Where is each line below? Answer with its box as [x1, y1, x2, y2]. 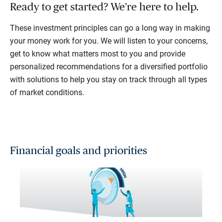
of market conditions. [10, 88, 84, 98]
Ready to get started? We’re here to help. [10, 1, 199, 13]
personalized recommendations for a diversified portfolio [10, 62, 208, 72]
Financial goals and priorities [10, 145, 147, 156]
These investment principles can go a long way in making [10, 23, 210, 33]
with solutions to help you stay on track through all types [10, 75, 207, 85]
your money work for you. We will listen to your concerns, [10, 36, 208, 46]
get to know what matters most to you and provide [10, 49, 185, 59]
